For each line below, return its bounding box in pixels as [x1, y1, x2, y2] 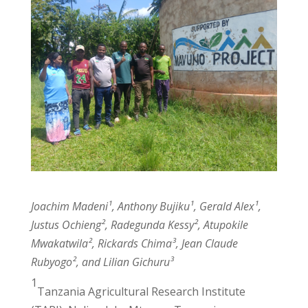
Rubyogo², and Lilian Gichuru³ [30, 254, 174, 269]
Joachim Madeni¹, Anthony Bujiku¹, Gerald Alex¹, [30, 198, 261, 214]
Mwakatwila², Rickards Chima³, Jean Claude [30, 235, 238, 251]
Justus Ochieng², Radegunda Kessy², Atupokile [30, 217, 248, 232]
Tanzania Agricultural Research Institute [36, 283, 245, 299]
